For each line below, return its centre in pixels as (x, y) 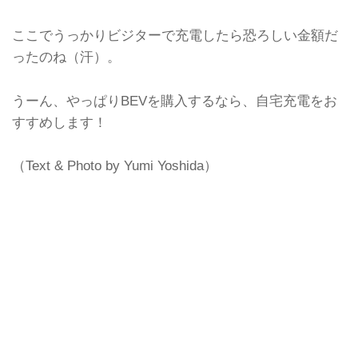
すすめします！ (60, 122)
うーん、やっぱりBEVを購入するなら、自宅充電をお (175, 100)
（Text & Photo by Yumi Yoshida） (115, 166)
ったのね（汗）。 (66, 57)
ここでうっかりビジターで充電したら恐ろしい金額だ (175, 36)
